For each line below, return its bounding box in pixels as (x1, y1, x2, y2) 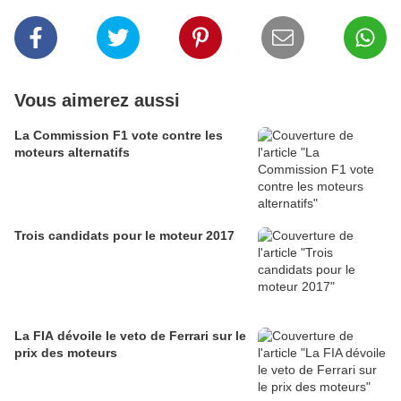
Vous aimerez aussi (14, 90, 180, 111)
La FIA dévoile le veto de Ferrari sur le (14, 328, 246, 344)
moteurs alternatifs (14, 145, 130, 160)
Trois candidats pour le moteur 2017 (14, 228, 235, 243)
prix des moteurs (14, 346, 117, 361)
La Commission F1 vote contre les (14, 128, 223, 143)
